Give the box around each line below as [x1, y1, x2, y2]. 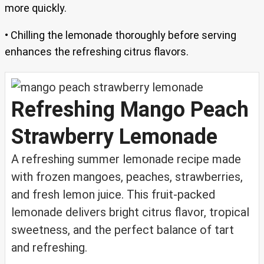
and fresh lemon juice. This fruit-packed [11, 187, 215, 202]
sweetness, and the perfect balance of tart [11, 222, 234, 237]
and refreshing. [11, 240, 87, 255]
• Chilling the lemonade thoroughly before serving [5, 28, 236, 41]
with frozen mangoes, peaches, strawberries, [11, 169, 243, 184]
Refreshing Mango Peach [11, 97, 249, 122]
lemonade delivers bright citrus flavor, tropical [11, 204, 249, 219]
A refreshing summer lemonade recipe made [11, 151, 241, 166]
